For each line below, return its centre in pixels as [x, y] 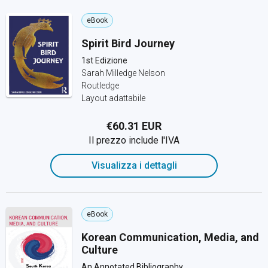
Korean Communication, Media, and [170, 237]
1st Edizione [104, 60]
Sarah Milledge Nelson [123, 73]
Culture [100, 250]
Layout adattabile [113, 98]
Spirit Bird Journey [128, 43]
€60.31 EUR [134, 126]
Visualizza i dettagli [134, 165]
